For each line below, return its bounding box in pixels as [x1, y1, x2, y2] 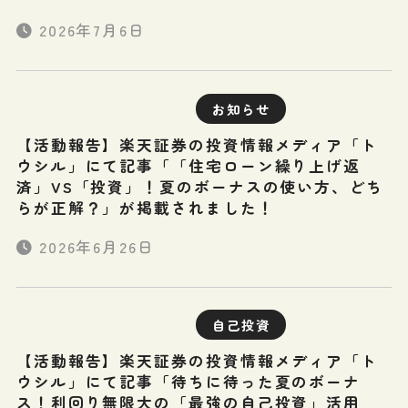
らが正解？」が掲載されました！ [15, 196, 275, 219]
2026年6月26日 [38, 235, 155, 258]
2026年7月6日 [38, 19, 147, 42]
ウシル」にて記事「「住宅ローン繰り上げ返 [15, 154, 362, 177]
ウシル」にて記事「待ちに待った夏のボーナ [15, 371, 362, 393]
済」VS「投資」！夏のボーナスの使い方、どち [15, 175, 383, 198]
